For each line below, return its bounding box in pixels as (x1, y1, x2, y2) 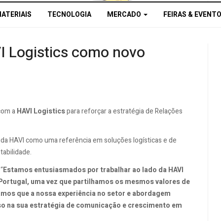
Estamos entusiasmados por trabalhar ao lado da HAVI (3, 164, 184, 175)
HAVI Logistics (17, 106, 65, 116)
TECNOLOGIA (47, 9, 91, 20)
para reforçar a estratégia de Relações (65, 106, 183, 116)
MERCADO (107, 9, 143, 20)
